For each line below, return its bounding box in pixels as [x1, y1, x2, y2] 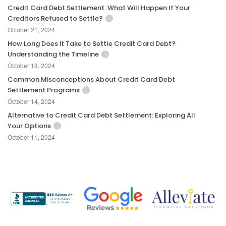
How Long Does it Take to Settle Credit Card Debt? [8, 39, 176, 49]
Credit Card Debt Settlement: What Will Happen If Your [8, 3, 190, 13]
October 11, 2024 [8, 133, 55, 142]
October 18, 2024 [8, 61, 55, 70]
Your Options [8, 121, 51, 131]
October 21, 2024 [8, 25, 55, 34]
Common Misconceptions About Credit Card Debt [8, 75, 175, 85]
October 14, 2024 [8, 97, 55, 106]
